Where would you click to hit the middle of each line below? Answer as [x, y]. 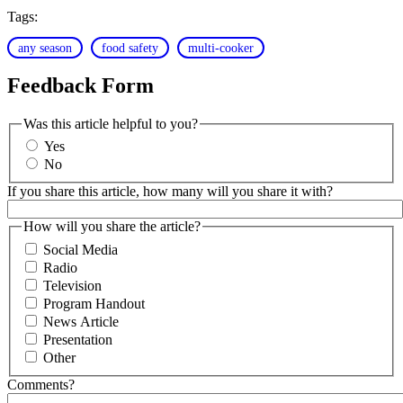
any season [45, 47]
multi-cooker [221, 47]
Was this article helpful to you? [111, 123]
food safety [130, 47]
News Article [81, 321]
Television [72, 285]
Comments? [41, 384]
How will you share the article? [112, 227]
